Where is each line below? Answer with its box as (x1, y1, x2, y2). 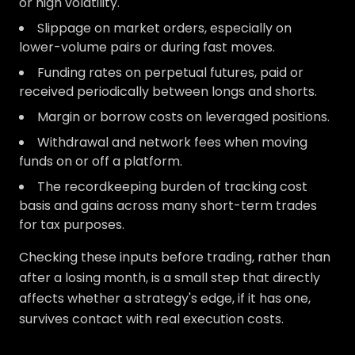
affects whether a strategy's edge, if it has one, (19, 289, 311, 308)
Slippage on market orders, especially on (37, 19, 292, 38)
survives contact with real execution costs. (19, 310, 284, 329)
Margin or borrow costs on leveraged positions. (37, 108, 330, 127)
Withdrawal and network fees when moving (37, 133, 307, 152)
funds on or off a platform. (19, 152, 182, 171)
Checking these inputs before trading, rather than (19, 248, 330, 267)
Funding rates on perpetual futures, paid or (37, 63, 303, 82)
